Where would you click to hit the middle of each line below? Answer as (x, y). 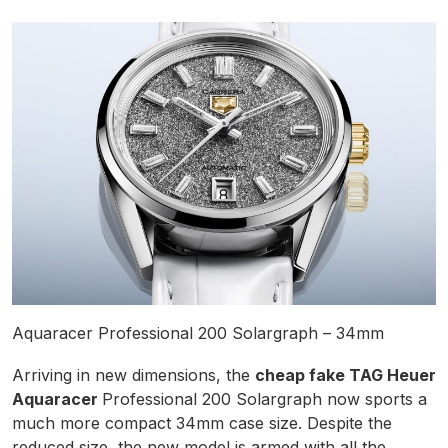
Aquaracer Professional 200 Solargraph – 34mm (198, 333)
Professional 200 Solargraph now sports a (264, 399)
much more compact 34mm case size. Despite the (202, 423)
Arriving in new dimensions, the (133, 375)
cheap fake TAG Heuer (345, 375)
